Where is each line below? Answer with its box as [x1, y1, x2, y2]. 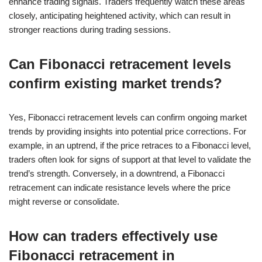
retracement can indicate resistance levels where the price [9, 182, 230, 192]
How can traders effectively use [9, 227, 218, 244]
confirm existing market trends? [9, 75, 222, 91]
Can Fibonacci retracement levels [9, 56, 231, 72]
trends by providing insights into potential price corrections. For [9, 126, 246, 136]
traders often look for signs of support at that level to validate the [9, 154, 251, 164]
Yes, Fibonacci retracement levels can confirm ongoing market [9, 112, 247, 122]
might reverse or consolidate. [9, 196, 119, 206]
